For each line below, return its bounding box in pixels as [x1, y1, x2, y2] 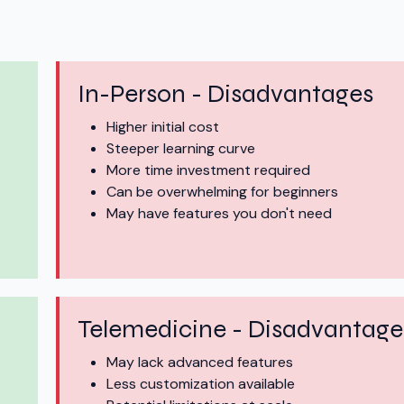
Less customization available [106, 374, 295, 394]
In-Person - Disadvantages [78, 78, 373, 110]
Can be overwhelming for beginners [106, 182, 338, 202]
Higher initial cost [106, 117, 219, 137]
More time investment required [106, 161, 310, 180]
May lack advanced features [106, 353, 293, 372]
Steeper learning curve [106, 139, 255, 159]
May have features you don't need [106, 204, 332, 224]
